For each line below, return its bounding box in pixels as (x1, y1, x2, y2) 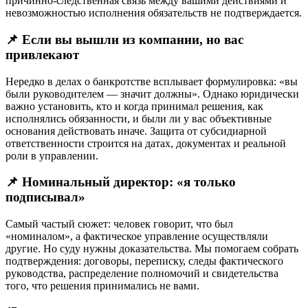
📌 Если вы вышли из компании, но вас (5, 32, 243, 47)
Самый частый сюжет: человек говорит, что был (5, 218, 233, 230)
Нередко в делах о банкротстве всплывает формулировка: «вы (5, 75, 298, 87)
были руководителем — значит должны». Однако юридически (5, 87, 299, 100)
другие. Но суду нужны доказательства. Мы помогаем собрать (5, 243, 298, 255)
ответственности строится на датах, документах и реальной (5, 137, 286, 149)
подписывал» (5, 190, 85, 205)
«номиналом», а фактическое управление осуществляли (5, 230, 268, 243)
